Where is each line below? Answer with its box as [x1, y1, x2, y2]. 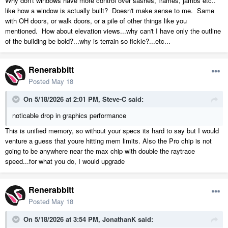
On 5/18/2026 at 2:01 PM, [23, 94, 102, 104]
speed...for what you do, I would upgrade [5, 156, 125, 166]
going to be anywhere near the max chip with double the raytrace [5, 146, 195, 156]
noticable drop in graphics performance [12, 110, 126, 121]
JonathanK [102, 214, 136, 224]
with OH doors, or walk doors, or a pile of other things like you [5, 15, 187, 25]
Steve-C [102, 94, 126, 104]
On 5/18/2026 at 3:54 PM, [23, 214, 102, 224]
